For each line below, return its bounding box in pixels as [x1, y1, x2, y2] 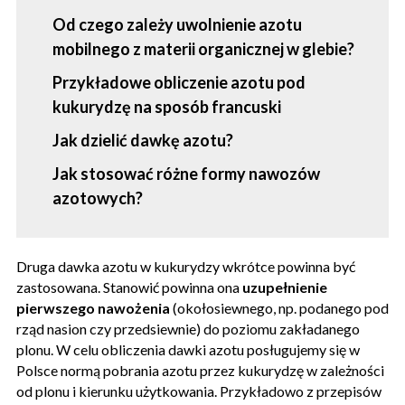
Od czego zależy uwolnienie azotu [52, 14, 302, 34]
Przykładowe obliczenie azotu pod [52, 71, 306, 92]
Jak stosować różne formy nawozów [52, 163, 320, 184]
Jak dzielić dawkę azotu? [52, 129, 233, 150]
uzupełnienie [242, 278, 327, 296]
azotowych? [52, 187, 146, 208]
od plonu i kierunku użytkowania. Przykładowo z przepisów [16, 381, 381, 400]
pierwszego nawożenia [16, 298, 173, 316]
